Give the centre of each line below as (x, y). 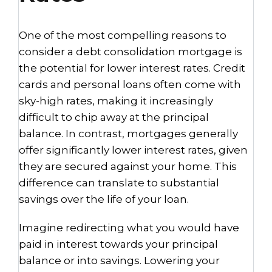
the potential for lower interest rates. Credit (132, 68)
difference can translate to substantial (119, 183)
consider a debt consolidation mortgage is (131, 52)
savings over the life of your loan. (105, 199)
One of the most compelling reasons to (123, 35)
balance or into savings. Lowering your (119, 260)
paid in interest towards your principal (118, 244)
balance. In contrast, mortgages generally (128, 134)
